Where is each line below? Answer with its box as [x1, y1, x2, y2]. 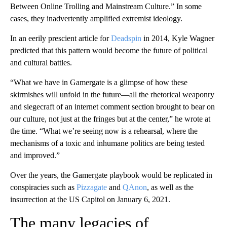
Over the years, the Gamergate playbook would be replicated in [10, 170, 212, 179]
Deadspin [111, 33, 141, 43]
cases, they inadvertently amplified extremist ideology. [10, 14, 182, 23]
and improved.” [10, 150, 60, 160]
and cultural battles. [10, 58, 72, 67]
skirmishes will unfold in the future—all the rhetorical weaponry [10, 90, 214, 99]
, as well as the [147, 182, 194, 192]
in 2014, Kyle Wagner [141, 33, 214, 43]
